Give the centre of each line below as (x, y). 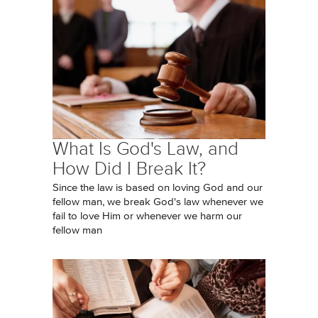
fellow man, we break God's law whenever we (158, 202)
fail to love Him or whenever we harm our (147, 216)
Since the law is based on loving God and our (158, 188)
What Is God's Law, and (146, 149)
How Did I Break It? (129, 169)
